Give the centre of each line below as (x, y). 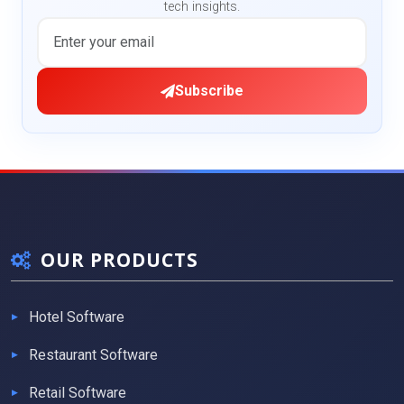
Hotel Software (77, 317)
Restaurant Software (93, 355)
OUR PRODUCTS (119, 260)
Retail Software (78, 393)
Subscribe (209, 91)
